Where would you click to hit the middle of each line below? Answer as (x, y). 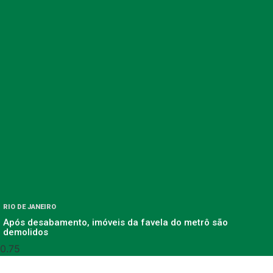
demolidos (26, 232)
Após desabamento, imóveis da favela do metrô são (115, 223)
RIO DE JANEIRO (30, 207)
